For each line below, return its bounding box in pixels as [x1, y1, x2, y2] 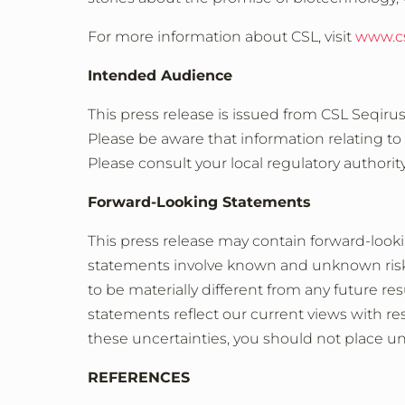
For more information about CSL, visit [88, 28, 355, 45]
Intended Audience [88, 67, 232, 84]
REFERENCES [88, 369, 190, 386]
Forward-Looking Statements [88, 193, 311, 211]
